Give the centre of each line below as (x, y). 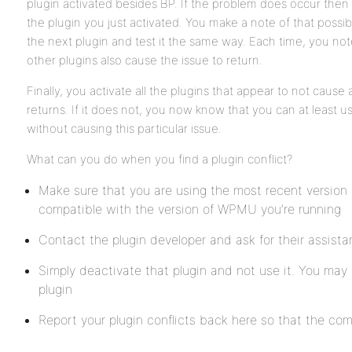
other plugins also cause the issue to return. (145, 60)
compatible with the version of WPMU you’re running (190, 209)
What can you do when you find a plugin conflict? (159, 159)
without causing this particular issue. (124, 128)
